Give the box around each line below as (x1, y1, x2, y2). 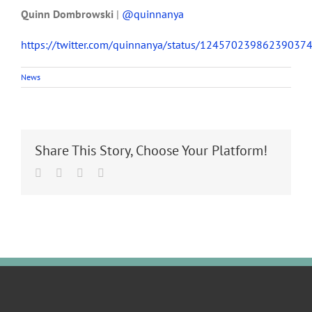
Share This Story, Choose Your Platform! (35, 141, 267, 159)
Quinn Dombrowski (21, 6, 114, 21)
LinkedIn (83, 166, 123, 178)
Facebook (41, 166, 84, 178)
